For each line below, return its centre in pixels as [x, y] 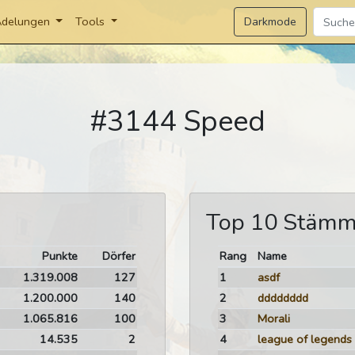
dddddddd [282, 298]
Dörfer [119, 256]
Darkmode [271, 21]
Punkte [60, 256]
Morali [273, 319]
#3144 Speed [177, 122]
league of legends [304, 339]
